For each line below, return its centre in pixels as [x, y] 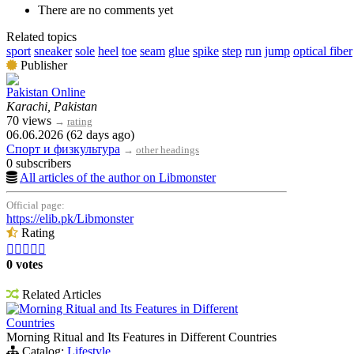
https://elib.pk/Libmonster [70, 218]
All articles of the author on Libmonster [118, 177]
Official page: [36, 205]
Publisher [42, 65]
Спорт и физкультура [63, 149]
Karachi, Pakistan [52, 106]
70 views [30, 120]
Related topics [41, 36]
